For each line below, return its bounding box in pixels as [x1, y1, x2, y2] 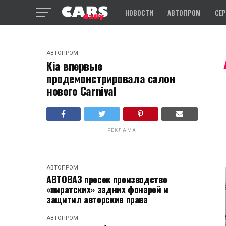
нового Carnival [46, 83, 117, 99]
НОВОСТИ [125, 7, 153, 18]
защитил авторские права [46, 193, 148, 206]
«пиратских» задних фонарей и [46, 183, 168, 196]
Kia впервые [46, 58, 102, 74]
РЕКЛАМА [107, 128, 137, 133]
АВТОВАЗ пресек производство [46, 173, 167, 186]
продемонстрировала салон [46, 70, 176, 86]
